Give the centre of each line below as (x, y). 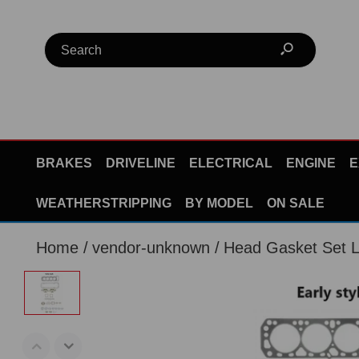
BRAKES (64, 163)
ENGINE (311, 163)
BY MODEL (219, 203)
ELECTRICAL (231, 163)
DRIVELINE (141, 163)
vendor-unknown (151, 247)
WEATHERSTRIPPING (104, 203)
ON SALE (296, 203)
